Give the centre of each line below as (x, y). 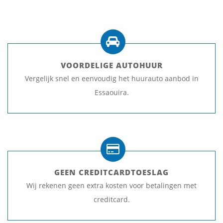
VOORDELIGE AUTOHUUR (111, 65)
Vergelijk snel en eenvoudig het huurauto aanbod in (111, 78)
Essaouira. (111, 92)
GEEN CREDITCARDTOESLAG (111, 172)
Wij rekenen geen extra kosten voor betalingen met (111, 186)
